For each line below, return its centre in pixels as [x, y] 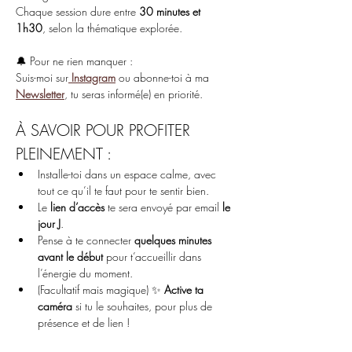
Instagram [93, 77]
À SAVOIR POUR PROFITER [105, 130]
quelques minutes [174, 240]
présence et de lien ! [84, 323]
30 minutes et [171, 11]
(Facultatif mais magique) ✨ [101, 290]
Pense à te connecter [86, 240]
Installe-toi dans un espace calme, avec [128, 174]
